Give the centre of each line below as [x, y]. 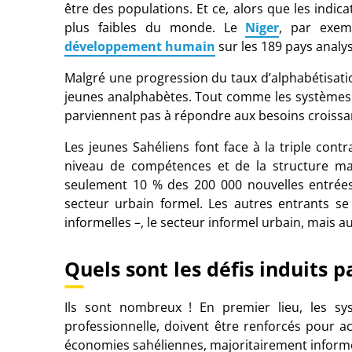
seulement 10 [106, 185]
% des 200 [184, 185]
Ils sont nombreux [123, 308]
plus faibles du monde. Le [151, 28]
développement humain [140, 47]
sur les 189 [250, 47]
